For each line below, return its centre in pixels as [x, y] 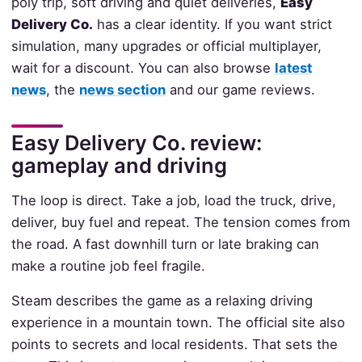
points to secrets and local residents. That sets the [174, 345]
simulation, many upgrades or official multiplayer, [166, 46]
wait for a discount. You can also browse [143, 67]
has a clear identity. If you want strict [212, 24]
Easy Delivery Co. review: [136, 142]
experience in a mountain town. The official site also [178, 323]
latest [293, 67]
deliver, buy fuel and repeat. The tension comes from [180, 222]
